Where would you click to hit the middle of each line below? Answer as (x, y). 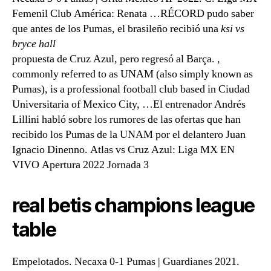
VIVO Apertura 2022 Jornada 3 (80, 165)
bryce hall (34, 44)
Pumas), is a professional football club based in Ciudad (131, 89)
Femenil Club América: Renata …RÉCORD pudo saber (133, 14)
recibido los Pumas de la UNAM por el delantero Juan (129, 135)
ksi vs (233, 29)
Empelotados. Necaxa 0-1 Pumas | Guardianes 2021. (126, 262)
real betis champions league (134, 205)
